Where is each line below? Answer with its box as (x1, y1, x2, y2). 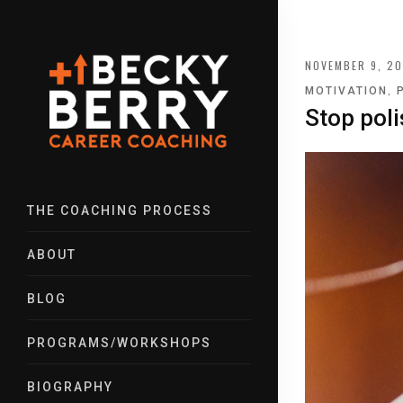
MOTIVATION (305, 85, 389, 97)
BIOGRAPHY (27, 379, 113, 394)
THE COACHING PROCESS (27, 202, 212, 218)
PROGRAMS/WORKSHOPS (27, 335, 211, 350)
